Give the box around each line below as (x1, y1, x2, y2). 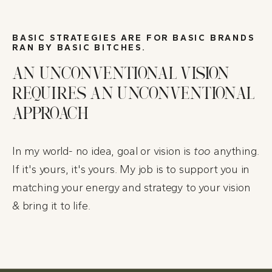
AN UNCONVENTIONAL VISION (12, 56, 230, 92)
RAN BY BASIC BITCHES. (12, 42, 146, 53)
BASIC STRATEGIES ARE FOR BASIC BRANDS (12, 32, 255, 43)
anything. (211, 144, 259, 158)
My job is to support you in (120, 162, 250, 176)
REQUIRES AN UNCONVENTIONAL (12, 76, 255, 112)
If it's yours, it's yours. (12, 162, 120, 176)
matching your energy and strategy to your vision (12, 180, 251, 194)
